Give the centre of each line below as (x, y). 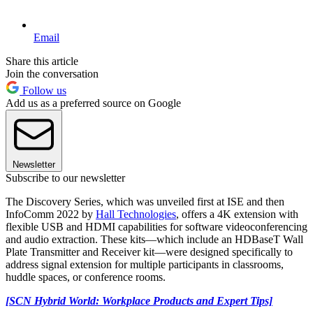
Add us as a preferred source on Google (93, 103)
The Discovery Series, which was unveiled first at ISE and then (145, 202)
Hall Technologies (136, 214)
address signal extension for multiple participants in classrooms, (145, 265)
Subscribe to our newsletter (65, 178)
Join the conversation (52, 74)
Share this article (42, 61)
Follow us (43, 91)
